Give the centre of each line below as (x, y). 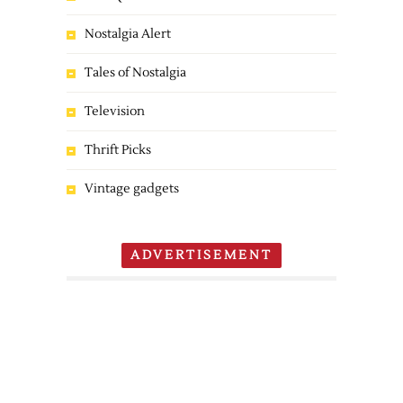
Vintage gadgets (132, 189)
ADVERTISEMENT (201, 255)
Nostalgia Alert (128, 34)
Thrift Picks (118, 150)
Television (115, 112)
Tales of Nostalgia (135, 73)
